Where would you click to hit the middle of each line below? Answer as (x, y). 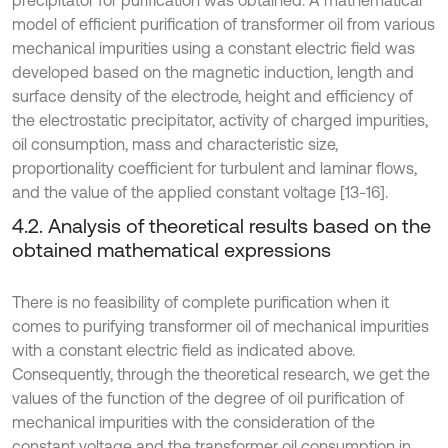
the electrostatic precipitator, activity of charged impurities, (220, 119)
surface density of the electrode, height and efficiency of (212, 95)
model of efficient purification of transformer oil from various (223, 23)
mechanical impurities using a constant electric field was (213, 47)
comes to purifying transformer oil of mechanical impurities (220, 325)
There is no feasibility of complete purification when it (200, 301)
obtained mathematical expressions (171, 249)
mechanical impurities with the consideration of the (193, 421)
